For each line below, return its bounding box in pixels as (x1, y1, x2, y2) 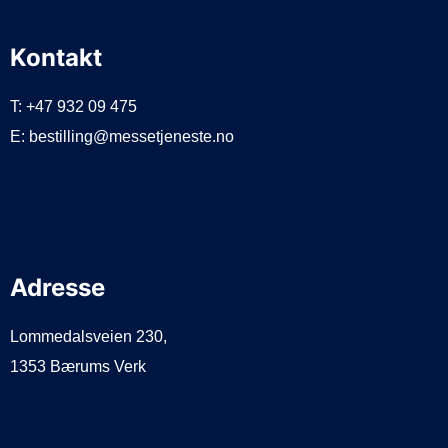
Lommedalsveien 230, (10, 328, 167, 346)
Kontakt (10, 43, 102, 73)
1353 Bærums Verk (10, 358, 146, 376)
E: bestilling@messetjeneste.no (10, 128, 234, 146)
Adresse (10, 273, 105, 303)
